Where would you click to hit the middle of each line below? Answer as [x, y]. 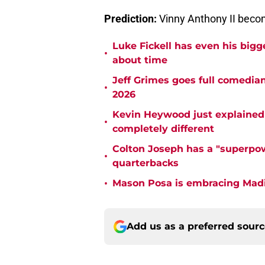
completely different [163, 129]
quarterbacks [146, 163]
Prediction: [130, 19]
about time [140, 60]
